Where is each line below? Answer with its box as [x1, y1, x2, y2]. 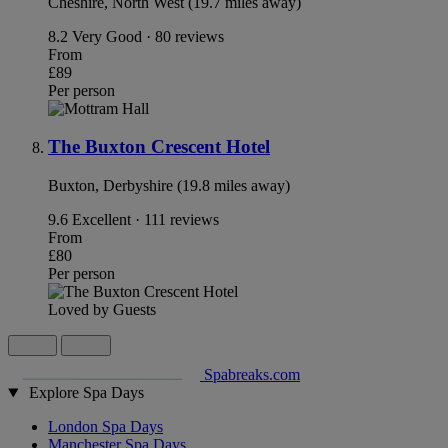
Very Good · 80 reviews [72, 27, 224, 45]
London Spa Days [48, 418, 163, 436]
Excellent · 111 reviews [72, 211, 219, 229]
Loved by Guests [48, 301, 156, 319]
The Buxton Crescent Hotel [48, 136, 270, 158]
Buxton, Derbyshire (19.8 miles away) [48, 177, 290, 195]
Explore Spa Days [28, 384, 144, 402]
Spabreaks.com [204, 366, 300, 384]
